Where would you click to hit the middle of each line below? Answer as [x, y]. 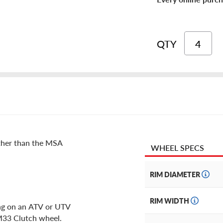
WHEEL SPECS [177, 148]
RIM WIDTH [170, 201]
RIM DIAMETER [176, 174]
